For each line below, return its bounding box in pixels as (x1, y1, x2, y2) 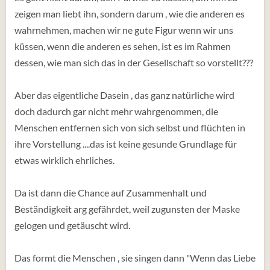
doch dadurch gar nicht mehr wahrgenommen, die (14, 105, 218, 117)
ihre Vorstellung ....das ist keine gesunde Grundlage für (14, 138, 237, 149)
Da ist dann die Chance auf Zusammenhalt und (14, 187, 207, 198)
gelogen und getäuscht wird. (14, 219, 130, 231)
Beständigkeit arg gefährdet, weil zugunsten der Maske (14, 203, 240, 215)
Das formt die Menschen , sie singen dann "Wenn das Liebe (14, 252, 256, 263)
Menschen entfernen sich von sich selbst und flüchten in (14, 122, 245, 133)
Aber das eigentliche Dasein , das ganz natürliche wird (14, 89, 234, 101)
